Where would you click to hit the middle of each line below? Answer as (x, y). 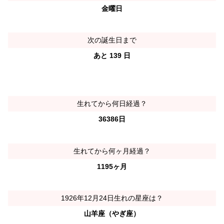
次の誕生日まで (112, 40)
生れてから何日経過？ (112, 104)
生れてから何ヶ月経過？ (112, 151)
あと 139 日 (112, 56)
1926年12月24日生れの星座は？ (112, 198)
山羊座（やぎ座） (112, 213)
